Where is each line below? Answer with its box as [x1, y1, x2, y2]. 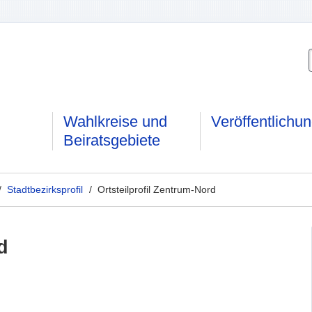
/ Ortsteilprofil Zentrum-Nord [89, 183, 217, 195]
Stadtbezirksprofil [7, 183, 84, 195]
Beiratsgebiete [63, 132, 161, 150]
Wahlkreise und [63, 113, 168, 131]
